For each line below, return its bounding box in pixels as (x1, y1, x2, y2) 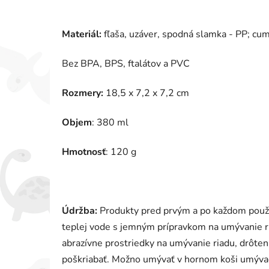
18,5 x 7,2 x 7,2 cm (103, 86, 189, 100)
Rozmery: (62, 86, 103, 100)
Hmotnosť (62, 145, 106, 159)
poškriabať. (62, 252, 112, 266)
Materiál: (62, 27, 101, 41)
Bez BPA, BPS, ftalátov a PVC (62, 56, 190, 70)
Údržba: (62, 204, 100, 217)
